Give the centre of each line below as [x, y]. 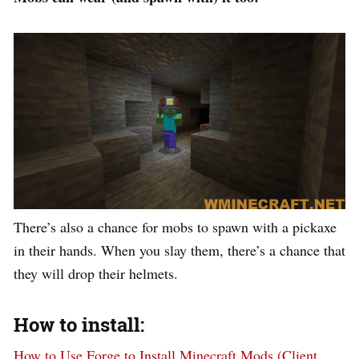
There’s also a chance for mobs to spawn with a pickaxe [175, 226]
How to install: [79, 324]
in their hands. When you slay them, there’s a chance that [179, 250]
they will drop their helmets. [96, 273]
